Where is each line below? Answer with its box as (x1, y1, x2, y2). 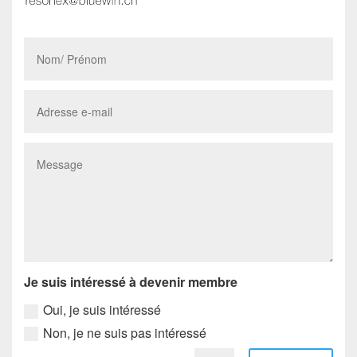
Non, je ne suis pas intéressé (43, 323, 207, 342)
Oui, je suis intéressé (43, 300, 162, 320)
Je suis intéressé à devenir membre (24, 272, 238, 291)
